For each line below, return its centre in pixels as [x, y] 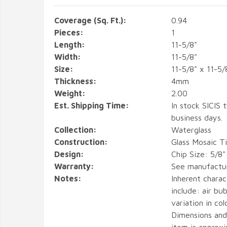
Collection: [75, 130]
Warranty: [74, 166]
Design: [69, 154]
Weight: [70, 93]
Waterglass [191, 130]
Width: [68, 57]
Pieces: [69, 32]
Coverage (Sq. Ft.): [90, 20]
